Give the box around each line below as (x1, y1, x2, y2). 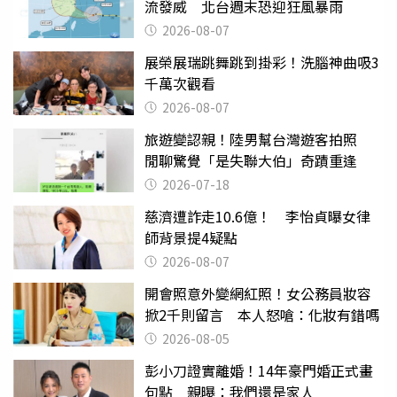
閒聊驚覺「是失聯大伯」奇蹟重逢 (144, 150, 357, 172)
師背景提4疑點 (144, 227, 237, 249)
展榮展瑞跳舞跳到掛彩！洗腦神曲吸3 (144, 51, 379, 74)
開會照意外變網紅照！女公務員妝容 (144, 283, 371, 305)
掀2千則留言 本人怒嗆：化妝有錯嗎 (144, 304, 379, 326)
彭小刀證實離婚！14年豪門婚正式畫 (144, 360, 373, 382)
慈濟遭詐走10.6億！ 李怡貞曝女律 (144, 206, 370, 228)
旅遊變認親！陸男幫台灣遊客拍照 (144, 128, 371, 151)
